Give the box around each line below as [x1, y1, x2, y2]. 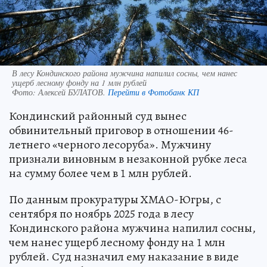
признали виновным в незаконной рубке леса [9, 151, 247, 167]
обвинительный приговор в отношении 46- [9, 122, 234, 139]
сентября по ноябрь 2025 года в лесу [9, 206, 194, 222]
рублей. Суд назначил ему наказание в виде [9, 249, 239, 265]
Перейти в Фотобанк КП [108, 86, 199, 98]
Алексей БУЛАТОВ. [38, 86, 108, 98]
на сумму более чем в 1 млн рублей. [9, 165, 192, 182]
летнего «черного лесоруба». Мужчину [9, 136, 211, 153]
